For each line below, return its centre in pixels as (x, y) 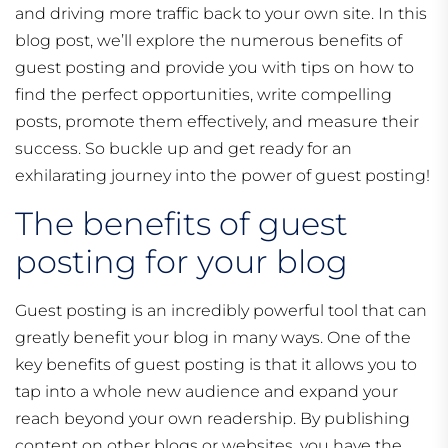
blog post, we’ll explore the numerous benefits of (208, 41)
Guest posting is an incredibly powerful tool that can (221, 311)
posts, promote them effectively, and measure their (217, 122)
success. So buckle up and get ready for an (183, 149)
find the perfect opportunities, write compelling (203, 95)
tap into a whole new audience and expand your (206, 392)
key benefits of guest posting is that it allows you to (216, 365)
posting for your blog (181, 262)
